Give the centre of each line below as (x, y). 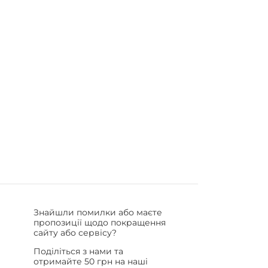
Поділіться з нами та (78, 251)
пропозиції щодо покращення (99, 223)
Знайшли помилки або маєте (98, 212)
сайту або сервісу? (75, 233)
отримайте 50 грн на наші (90, 261)
